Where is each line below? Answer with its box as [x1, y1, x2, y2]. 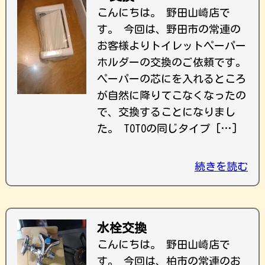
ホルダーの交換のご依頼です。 [97, 57, 246, 67]
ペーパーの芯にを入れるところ [97, 73, 246, 84]
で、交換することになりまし [97, 106, 235, 117]
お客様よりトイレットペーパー [97, 40, 246, 51]
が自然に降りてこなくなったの [97, 90, 246, 101]
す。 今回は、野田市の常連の [97, 24, 241, 34]
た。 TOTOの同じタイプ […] [97, 123, 238, 134]
